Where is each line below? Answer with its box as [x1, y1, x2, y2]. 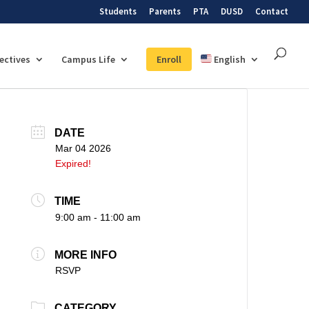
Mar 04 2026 [55, 142, 112, 154]
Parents [149, 5, 181, 17]
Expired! [55, 157, 92, 169]
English [214, 52, 246, 66]
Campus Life [61, 52, 115, 66]
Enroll [157, 52, 181, 66]
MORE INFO [54, 249, 117, 261]
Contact [255, 5, 288, 17]
